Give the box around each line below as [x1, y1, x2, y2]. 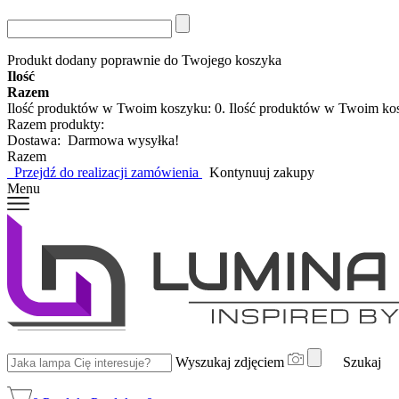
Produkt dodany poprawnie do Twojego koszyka [7, 53, 281, 68]
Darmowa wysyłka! [68, 133, 179, 148]
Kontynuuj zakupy [202, 165, 314, 180]
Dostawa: [7, 133, 68, 148]
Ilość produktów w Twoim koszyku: [7, 101, 215, 116]
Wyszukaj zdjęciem [175, 354, 284, 370]
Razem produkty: [7, 117, 104, 132]
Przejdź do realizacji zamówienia [7, 165, 202, 180]
